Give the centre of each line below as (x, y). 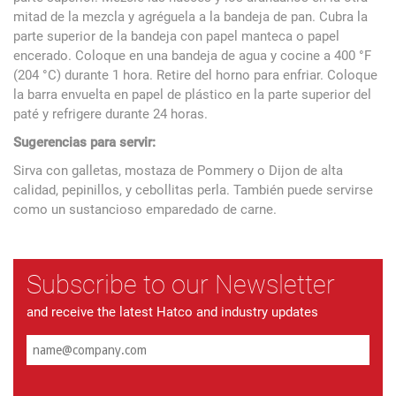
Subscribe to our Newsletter (181, 284)
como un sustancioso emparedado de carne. (145, 209)
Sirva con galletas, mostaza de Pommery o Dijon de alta (178, 170)
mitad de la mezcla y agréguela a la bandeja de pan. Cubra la (190, 16)
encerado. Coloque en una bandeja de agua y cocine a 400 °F (192, 55)
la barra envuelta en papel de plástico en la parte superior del (192, 94)
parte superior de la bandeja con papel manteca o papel (176, 36)
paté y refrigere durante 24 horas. (110, 114)
